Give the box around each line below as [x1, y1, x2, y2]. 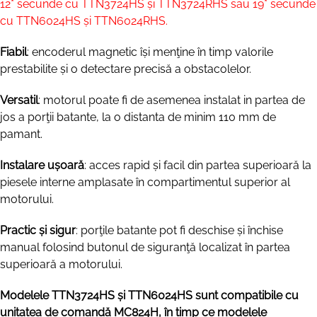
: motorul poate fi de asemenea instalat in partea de [38, 93, 305, 107]
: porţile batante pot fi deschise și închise [76, 224, 283, 237]
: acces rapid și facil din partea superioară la [84, 158, 311, 172]
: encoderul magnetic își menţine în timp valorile [27, 45, 273, 59]
